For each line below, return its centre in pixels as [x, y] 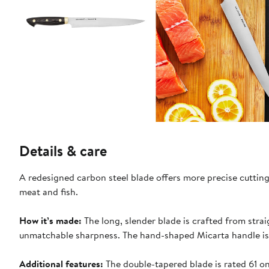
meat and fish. [49, 191]
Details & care [63, 150]
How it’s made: [50, 220]
